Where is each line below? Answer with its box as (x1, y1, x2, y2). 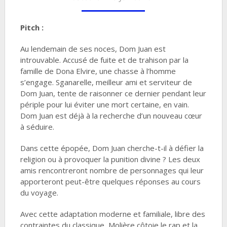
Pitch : (20, 22, 44, 32)
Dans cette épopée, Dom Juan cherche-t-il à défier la (20, 143, 204, 153)
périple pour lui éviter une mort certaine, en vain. (20, 99, 189, 109)
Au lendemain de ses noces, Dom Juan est (20, 44, 166, 54)
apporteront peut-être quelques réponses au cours (20, 176, 201, 186)
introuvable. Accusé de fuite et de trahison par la (20, 55, 188, 65)
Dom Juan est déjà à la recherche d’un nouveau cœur (20, 110, 202, 121)
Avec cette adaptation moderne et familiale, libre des (20, 209, 205, 219)
